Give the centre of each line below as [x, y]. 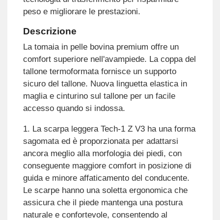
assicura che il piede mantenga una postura [103, 202]
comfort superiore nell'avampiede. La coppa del [109, 59]
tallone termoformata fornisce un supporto [99, 71]
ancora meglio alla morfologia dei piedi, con [102, 153]
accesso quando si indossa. [74, 108]
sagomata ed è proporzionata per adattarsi [100, 141]
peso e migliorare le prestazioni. [82, 12]
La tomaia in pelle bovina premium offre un [101, 47]
